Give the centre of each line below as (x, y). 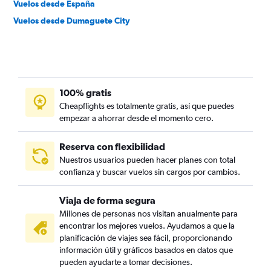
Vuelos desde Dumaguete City (72, 21)
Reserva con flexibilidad (112, 146)
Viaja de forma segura (107, 200)
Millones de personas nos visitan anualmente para (149, 214)
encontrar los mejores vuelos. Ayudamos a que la (147, 226)
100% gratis (85, 93)
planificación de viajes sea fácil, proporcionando (146, 238)
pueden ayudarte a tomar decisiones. (126, 262)
